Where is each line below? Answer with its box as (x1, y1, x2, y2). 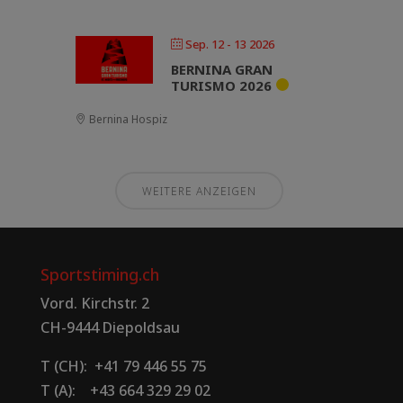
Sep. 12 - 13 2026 (185, 35, 274, 52)
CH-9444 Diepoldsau (40, 317, 180, 337)
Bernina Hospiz (86, 111, 167, 127)
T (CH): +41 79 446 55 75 (40, 355, 207, 376)
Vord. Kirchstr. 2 (40, 292, 149, 313)
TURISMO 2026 (171, 76, 272, 94)
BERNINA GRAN (171, 59, 273, 78)
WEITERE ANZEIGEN (142, 183, 256, 199)
